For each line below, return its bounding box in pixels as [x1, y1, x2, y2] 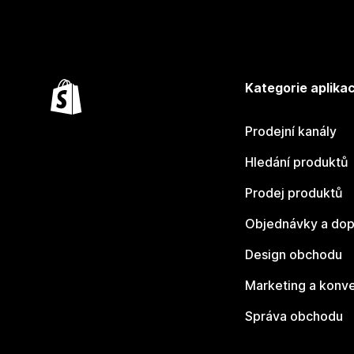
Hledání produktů [244, 154, 348, 171]
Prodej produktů [244, 185, 343, 201]
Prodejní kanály [244, 123, 337, 140]
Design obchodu [244, 247, 342, 263]
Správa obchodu [244, 308, 343, 325]
